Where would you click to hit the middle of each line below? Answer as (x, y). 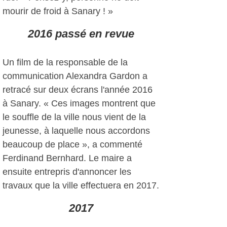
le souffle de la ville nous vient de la (74, 117)
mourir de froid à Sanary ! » (58, 11)
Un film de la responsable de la (65, 62)
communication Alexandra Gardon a (75, 76)
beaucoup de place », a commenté (72, 144)
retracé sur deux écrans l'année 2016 (78, 90)
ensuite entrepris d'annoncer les (67, 172)
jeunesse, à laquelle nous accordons (76, 131)
